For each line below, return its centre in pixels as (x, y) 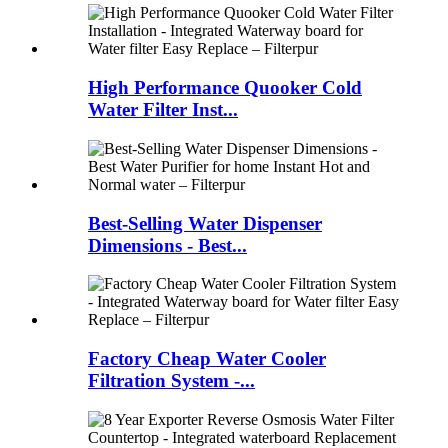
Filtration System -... (171, 381)
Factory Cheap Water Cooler (207, 359)
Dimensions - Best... (167, 245)
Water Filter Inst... (163, 110)
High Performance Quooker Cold (225, 88)
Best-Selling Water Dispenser (205, 223)
